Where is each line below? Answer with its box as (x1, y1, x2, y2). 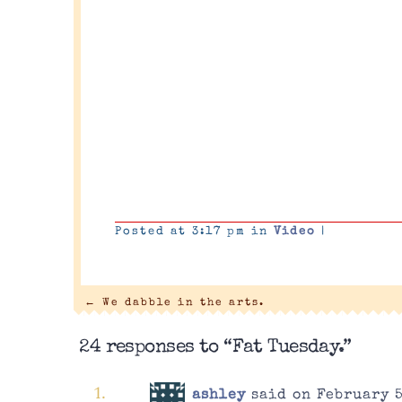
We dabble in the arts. (96, 297, 265, 308)
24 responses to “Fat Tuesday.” (79, 337, 352, 357)
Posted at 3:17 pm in (115, 225, 275, 238)
